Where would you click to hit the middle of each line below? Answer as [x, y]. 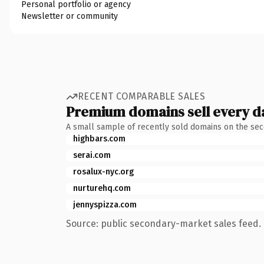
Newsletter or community [70, 16]
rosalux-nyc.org [103, 171]
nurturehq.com [102, 188]
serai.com [92, 155]
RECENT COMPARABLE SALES [142, 96]
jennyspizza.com [105, 204]
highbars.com [99, 138]
